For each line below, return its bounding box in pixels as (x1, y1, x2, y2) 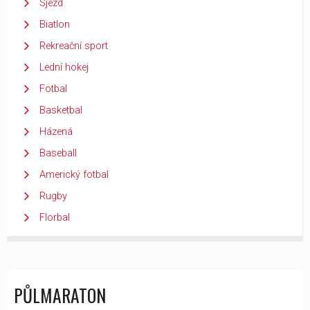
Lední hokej (39, 62, 89, 73)
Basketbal (39, 104, 82, 116)
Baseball (39, 147, 77, 159)
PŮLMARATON (14, 282, 106, 308)
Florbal (39, 212, 70, 224)
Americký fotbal (39, 169, 109, 181)
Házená (39, 126, 73, 138)
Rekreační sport (39, 40, 108, 52)
